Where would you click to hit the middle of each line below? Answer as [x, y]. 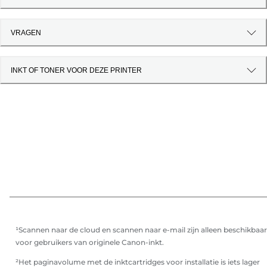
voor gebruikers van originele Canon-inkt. [90, 243]
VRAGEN [26, 32]
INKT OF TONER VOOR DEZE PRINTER [76, 70]
